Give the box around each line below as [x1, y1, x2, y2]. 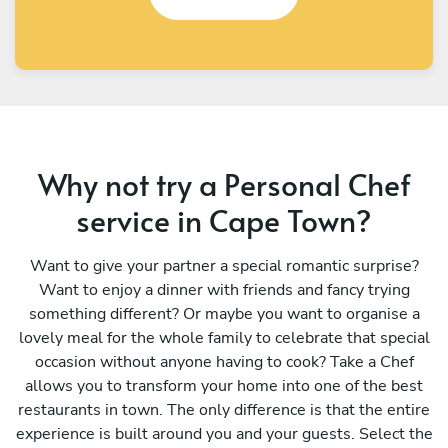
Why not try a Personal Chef [37, 162, 411, 204]
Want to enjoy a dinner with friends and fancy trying [38, 278, 410, 301]
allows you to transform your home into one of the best [25, 374, 423, 397]
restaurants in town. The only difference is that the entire [18, 398, 430, 421]
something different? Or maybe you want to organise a [28, 302, 420, 325]
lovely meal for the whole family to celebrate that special [18, 326, 430, 349]
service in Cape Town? [76, 198, 372, 240]
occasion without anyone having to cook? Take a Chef [34, 350, 414, 373]
